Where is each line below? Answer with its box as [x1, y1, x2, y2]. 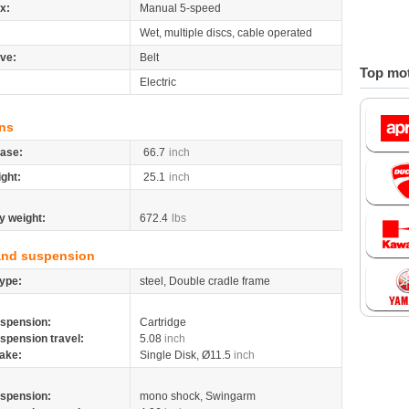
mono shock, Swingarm [140, 390, 256, 403]
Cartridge [140, 316, 186, 329]
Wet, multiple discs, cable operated [140, 26, 312, 39]
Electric [140, 76, 176, 89]
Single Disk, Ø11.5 [140, 349, 234, 362]
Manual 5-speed [140, 2, 221, 15]
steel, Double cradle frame [140, 275, 270, 288]
